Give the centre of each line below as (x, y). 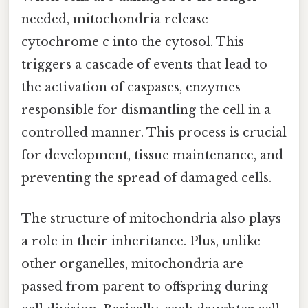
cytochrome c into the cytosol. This (133, 42)
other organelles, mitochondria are (132, 264)
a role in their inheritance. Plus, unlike (141, 242)
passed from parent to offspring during (145, 287)
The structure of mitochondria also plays (151, 219)
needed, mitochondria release (115, 19)
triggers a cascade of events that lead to (144, 64)
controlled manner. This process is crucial (154, 132)
